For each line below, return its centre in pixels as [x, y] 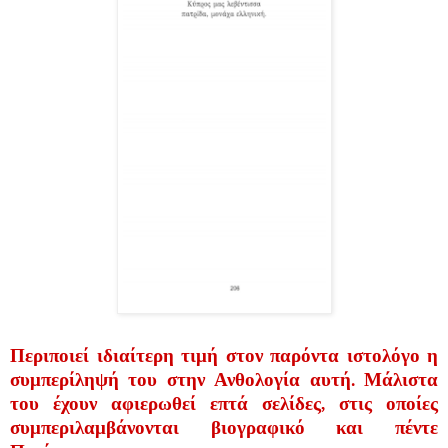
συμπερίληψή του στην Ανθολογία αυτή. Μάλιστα [224, 379]
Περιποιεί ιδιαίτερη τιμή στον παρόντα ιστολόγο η [224, 355]
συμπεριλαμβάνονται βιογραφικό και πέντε [224, 427]
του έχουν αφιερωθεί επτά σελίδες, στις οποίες [224, 403]
